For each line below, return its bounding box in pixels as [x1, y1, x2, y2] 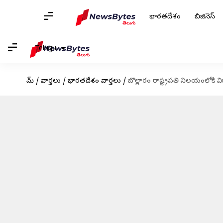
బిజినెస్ [195, 12, 215, 22]
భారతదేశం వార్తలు [67, 77, 121, 86]
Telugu [35, 44, 56, 54]
